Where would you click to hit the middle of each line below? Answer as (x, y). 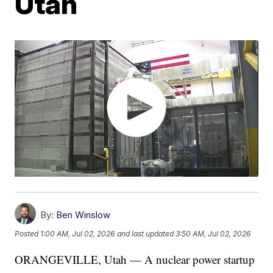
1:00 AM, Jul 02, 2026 (78, 234)
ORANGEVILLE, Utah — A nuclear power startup (135, 260)
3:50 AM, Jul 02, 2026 (213, 234)
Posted (28, 234)
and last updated (146, 234)
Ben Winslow (83, 215)
